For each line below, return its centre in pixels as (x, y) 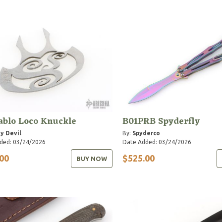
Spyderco (146, 133)
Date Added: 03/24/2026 (157, 142)
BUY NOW (91, 158)
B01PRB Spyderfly (161, 121)
